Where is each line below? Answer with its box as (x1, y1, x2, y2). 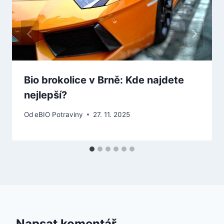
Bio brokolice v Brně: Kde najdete (24, 74, 184, 86)
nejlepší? (24, 89, 67, 101)
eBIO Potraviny (34, 110, 83, 118)
